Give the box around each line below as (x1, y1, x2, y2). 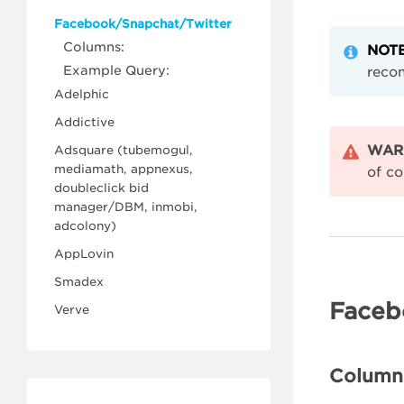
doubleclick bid (54, 181, 149, 195)
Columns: (63, 40, 124, 54)
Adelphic (54, 87, 109, 101)
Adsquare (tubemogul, (54, 143, 193, 157)
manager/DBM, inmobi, (54, 200, 197, 214)
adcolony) (54, 219, 116, 233)
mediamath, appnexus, (54, 162, 193, 176)
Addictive (54, 115, 115, 129)
